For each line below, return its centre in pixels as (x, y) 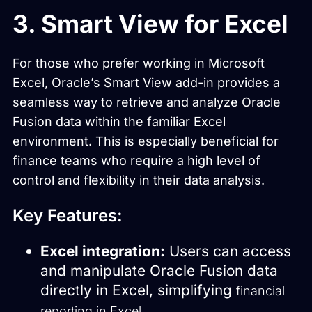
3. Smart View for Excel (150, 24)
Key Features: (68, 216)
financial (260, 291)
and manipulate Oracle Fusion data (159, 271)
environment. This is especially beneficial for (146, 141)
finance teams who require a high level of (136, 161)
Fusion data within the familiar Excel (119, 122)
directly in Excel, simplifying (138, 290)
